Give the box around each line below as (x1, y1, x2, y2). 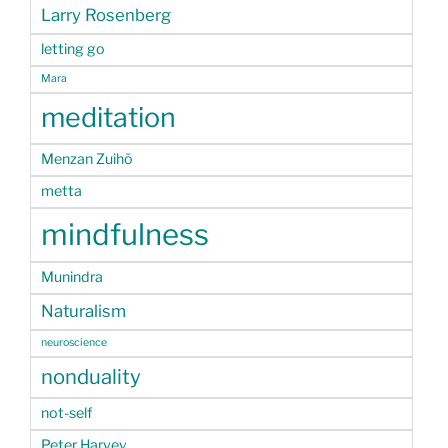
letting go (41, 40, 105, 59)
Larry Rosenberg (41, 5, 171, 26)
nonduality (41, 364, 141, 390)
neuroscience (41, 336, 107, 350)
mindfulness (41, 217, 209, 253)
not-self (41, 404, 92, 423)
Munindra (41, 268, 103, 287)
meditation (41, 101, 176, 135)
